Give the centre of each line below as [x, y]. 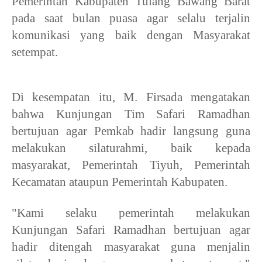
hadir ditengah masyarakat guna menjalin [131, 247]
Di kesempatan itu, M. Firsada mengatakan [131, 97]
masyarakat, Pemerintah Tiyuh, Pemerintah [131, 165]
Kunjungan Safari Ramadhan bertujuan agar [131, 230]
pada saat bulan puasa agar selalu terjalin [131, 18]
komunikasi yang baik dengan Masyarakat [131, 35]
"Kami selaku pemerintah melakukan [131, 213]
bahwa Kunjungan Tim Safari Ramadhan [131, 114]
